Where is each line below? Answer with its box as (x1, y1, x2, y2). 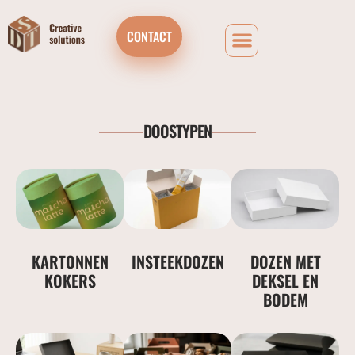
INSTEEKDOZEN (131, 249, 224, 273)
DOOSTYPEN (143, 119, 212, 143)
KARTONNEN (31, 249, 109, 273)
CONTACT (126, 27, 172, 46)
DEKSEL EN (252, 268, 319, 292)
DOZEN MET (250, 249, 321, 273)
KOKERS (44, 268, 96, 292)
